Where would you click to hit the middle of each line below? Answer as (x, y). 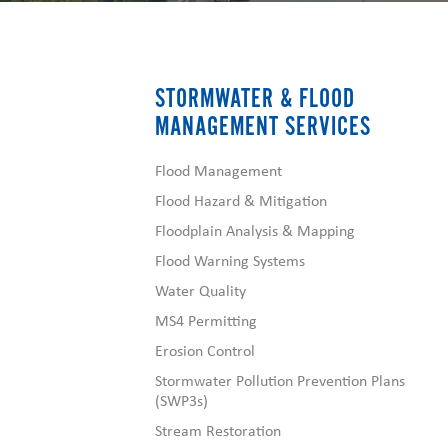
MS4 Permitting (205, 320)
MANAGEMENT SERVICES (262, 126)
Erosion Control (204, 350)
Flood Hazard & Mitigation (240, 200)
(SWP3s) (181, 400)
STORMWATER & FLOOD (254, 98)
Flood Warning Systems (229, 260)
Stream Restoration (217, 430)
